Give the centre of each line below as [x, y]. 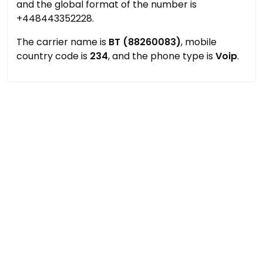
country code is [53, 56]
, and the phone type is [162, 56]
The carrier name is [63, 42]
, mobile [199, 42]
